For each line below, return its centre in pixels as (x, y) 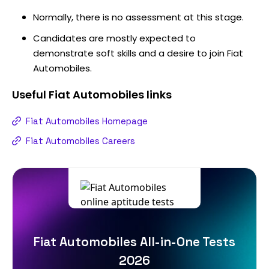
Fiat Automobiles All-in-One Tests (134, 241)
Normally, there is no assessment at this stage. (138, 17)
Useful (30, 94)
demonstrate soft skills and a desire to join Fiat (138, 53)
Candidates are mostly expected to (114, 38)
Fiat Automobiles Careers (80, 141)
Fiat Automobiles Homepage (87, 121)
